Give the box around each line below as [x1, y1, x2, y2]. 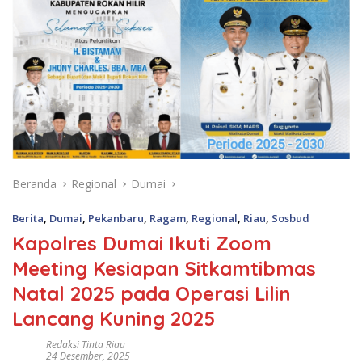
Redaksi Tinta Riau [46, 337, 125, 351]
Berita [12, 210, 44, 225]
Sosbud [271, 210, 309, 225]
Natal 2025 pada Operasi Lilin [12, 280, 291, 305]
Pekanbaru [88, 210, 144, 225]
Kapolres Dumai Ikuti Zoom [12, 230, 271, 255]
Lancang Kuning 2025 [12, 305, 215, 330]
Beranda [12, 175, 57, 192]
